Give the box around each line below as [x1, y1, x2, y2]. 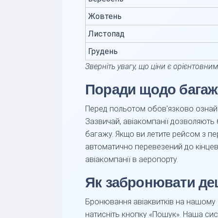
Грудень [88, 47, 118, 56]
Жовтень [88, 12, 122, 21]
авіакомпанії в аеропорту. [85, 155, 178, 164]
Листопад [88, 29, 125, 38]
